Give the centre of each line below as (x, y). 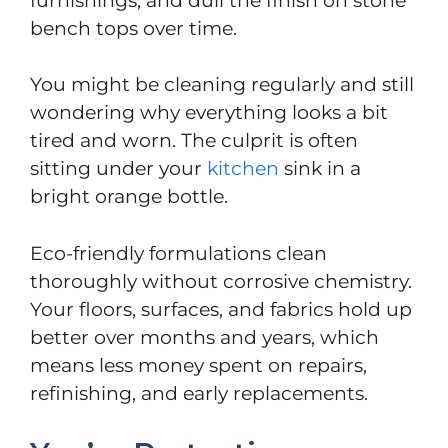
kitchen (243, 169)
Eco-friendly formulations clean (178, 253)
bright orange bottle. (129, 197)
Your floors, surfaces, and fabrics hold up (221, 309)
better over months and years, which (204, 337)
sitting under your (118, 169)
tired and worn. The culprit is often (194, 141)
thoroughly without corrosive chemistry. (221, 281)
